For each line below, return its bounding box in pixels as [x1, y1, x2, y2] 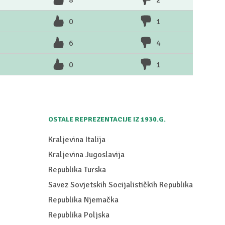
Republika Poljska [48, 210, 109, 220]
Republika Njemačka [48, 195, 119, 205]
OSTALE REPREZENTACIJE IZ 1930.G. [48, 115, 166, 124]
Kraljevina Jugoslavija [48, 150, 125, 160]
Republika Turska [48, 165, 106, 175]
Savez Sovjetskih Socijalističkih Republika [48, 180, 193, 190]
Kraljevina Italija [48, 135, 105, 145]
